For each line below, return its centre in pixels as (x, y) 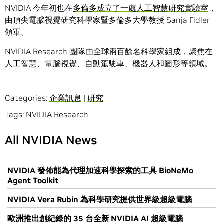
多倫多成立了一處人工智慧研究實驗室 (140, 8)
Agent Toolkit (33, 180)
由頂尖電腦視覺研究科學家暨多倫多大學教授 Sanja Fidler (107, 20)
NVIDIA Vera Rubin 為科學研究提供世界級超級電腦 (100, 199)
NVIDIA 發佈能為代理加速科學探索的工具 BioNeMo (100, 170)
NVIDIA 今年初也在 (39, 8)
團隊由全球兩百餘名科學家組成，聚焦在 (140, 52)
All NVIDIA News (51, 140)
